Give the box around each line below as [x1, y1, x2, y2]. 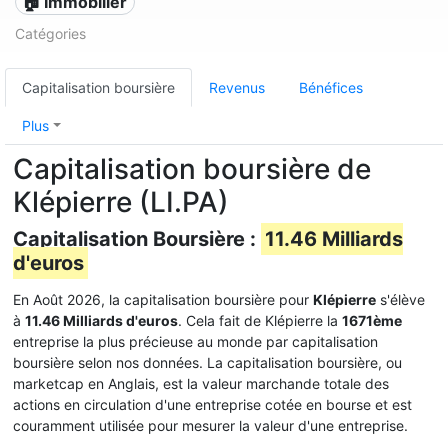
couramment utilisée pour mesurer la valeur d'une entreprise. [13, 417, 408, 434]
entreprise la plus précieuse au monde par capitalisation [13, 333, 378, 350]
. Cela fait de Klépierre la [178, 312, 342, 329]
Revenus [209, 79, 265, 96]
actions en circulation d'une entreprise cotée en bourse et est [13, 396, 412, 413]
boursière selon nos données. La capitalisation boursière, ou [13, 354, 402, 371]
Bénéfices [299, 79, 363, 96]
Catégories [15, 25, 86, 42]
